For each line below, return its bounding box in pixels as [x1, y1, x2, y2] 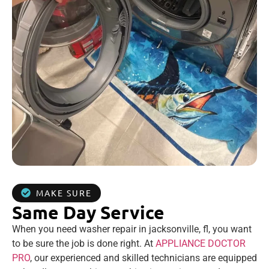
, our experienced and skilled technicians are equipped [30, 252, 257, 264]
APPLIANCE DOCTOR [156, 237, 246, 249]
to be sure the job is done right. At [12, 237, 156, 249]
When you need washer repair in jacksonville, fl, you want [12, 223, 252, 235]
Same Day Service [12, 201, 165, 223]
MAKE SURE [36, 187, 92, 198]
